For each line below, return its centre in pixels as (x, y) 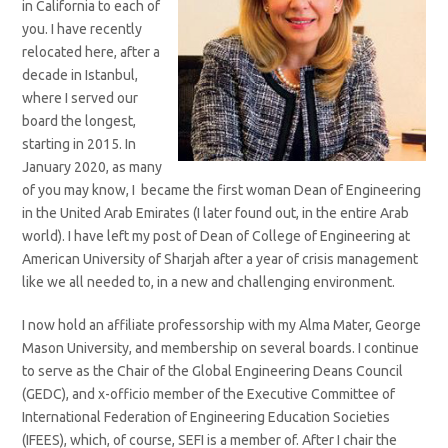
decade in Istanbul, (80, 75)
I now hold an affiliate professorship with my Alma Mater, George (222, 325)
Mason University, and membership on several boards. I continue (221, 348)
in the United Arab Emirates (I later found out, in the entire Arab (216, 213)
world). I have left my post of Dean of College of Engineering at (216, 236)
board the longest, (79, 121)
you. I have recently (82, 29)
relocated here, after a (91, 52)
